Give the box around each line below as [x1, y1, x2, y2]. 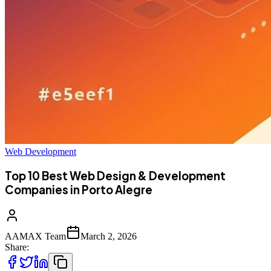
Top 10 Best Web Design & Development [5, 169, 226, 183]
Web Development [5, 146, 76, 157]
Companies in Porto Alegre [5, 183, 152, 197]
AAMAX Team [5, 230, 66, 241]
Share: [5, 241, 29, 252]
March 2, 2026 [80, 230, 137, 241]
